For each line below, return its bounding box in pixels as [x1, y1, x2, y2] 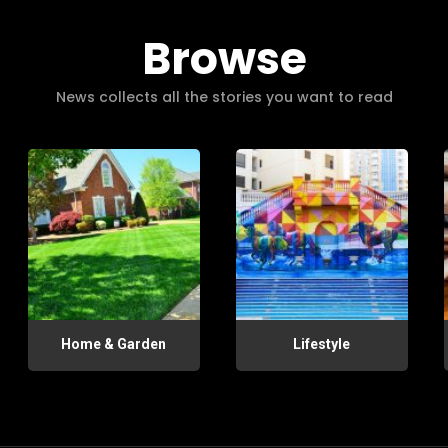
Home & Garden [61, 336, 167, 353]
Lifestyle [293, 336, 351, 353]
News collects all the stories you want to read [55, 87, 393, 107]
